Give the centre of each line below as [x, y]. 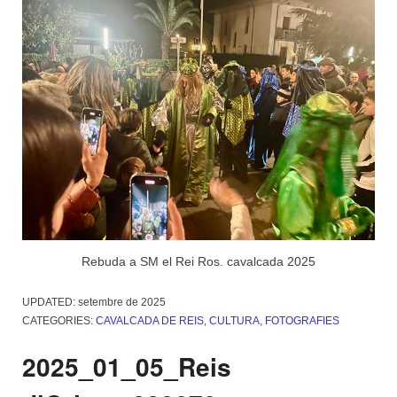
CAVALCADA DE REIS [150, 320]
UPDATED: [50, 302]
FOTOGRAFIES [302, 320]
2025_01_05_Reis [127, 366]
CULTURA [234, 320]
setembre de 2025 [122, 302]
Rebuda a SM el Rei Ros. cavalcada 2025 [198, 261]
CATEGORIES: [59, 320]
